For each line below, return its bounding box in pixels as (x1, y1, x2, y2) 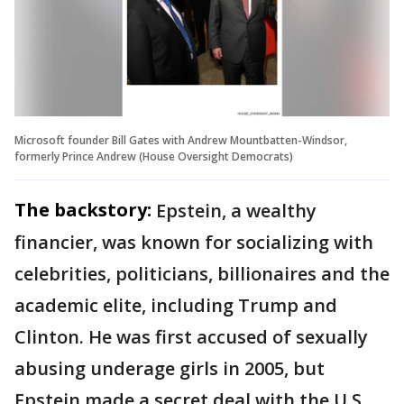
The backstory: (14, 197, 151, 223)
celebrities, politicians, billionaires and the (14, 262, 390, 287)
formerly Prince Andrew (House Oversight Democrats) (14, 149, 293, 165)
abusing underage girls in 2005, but (14, 356, 325, 381)
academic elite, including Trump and (14, 293, 337, 318)
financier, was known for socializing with (14, 230, 373, 255)
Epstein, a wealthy (156, 198, 317, 224)
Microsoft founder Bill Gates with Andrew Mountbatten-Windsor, (14, 133, 347, 149)
